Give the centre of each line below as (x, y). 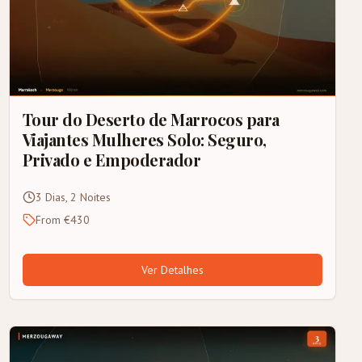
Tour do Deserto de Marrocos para (151, 119)
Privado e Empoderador (112, 159)
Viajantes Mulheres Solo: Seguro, (144, 139)
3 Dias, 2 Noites (73, 197)
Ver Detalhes (172, 269)
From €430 (62, 219)
